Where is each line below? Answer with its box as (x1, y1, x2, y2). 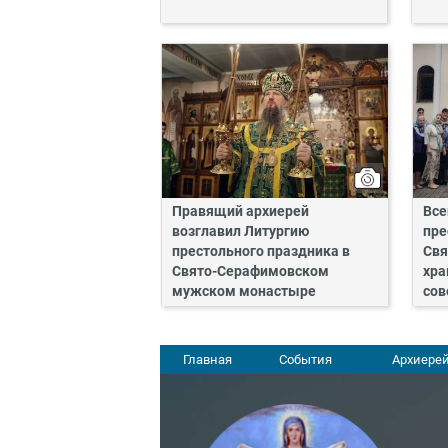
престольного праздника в (172, 242, 350, 260)
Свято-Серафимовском (172, 262, 329, 280)
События (278, 351, 332, 367)
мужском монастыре (172, 282, 316, 300)
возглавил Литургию (172, 222, 309, 240)
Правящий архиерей (172, 202, 309, 220)
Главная (183, 351, 232, 367)
